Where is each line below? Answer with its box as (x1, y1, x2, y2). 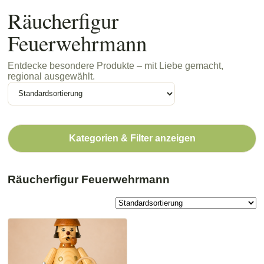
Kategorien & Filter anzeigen (68, 133, 196, 143)
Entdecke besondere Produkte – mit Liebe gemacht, (7, 60, 223, 71)
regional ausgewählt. (7, 71, 95, 81)
